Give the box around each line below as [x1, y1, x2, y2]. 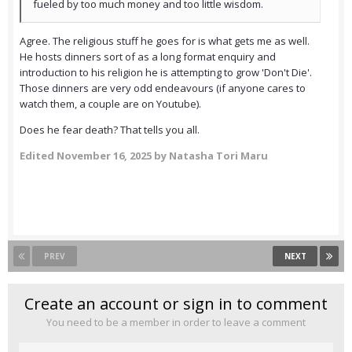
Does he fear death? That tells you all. [20, 122, 200, 137]
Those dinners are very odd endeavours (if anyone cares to [20, 80, 306, 95]
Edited [20, 148, 57, 163]
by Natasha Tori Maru [152, 148, 268, 163]
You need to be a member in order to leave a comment [46, 315, 306, 330]
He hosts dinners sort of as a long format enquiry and [20, 49, 276, 64]
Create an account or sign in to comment [24, 293, 328, 315]
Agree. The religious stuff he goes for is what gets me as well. [20, 33, 310, 48]
